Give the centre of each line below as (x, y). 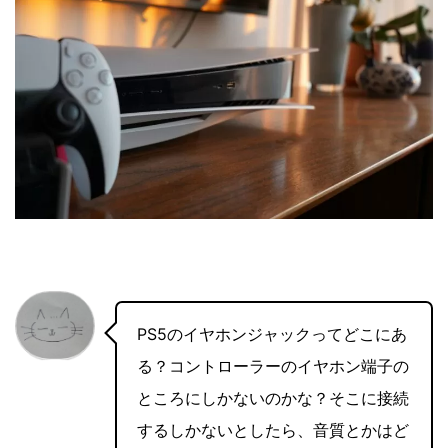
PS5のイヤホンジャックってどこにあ (272, 333)
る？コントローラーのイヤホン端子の (273, 365)
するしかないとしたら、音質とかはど (273, 429)
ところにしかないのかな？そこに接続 (273, 397)
